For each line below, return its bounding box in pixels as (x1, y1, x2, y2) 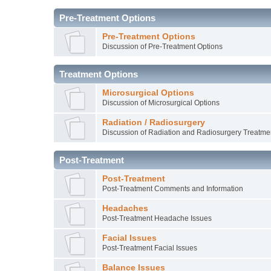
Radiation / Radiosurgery (102, 117, 205, 127)
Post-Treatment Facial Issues (102, 243, 197, 252)
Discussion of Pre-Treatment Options (102, 42, 223, 51)
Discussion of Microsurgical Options (102, 98, 220, 107)
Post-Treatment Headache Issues (102, 214, 212, 223)
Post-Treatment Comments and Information (102, 184, 243, 193)
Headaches (102, 203, 148, 213)
